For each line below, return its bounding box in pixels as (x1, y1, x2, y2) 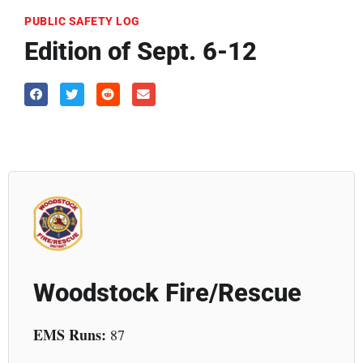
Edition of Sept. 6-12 (24, 36, 257, 66)
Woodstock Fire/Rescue (33, 278, 301, 309)
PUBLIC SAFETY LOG (24, 14, 140, 28)
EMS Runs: (33, 324, 110, 346)
